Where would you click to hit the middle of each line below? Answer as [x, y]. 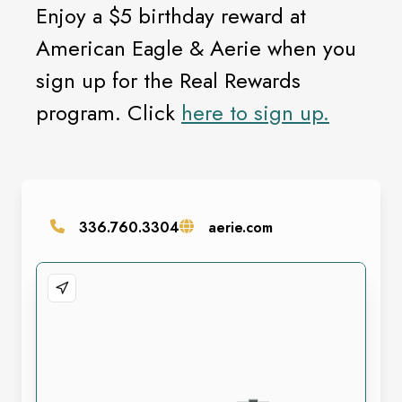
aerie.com [240, 227]
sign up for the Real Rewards [168, 80]
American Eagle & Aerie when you [196, 48]
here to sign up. [255, 113]
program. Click [109, 113]
